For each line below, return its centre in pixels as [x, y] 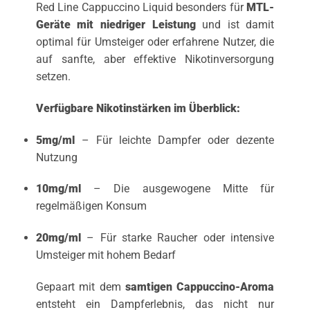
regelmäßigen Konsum [91, 206]
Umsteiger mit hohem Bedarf [106, 255]
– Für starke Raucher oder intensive [177, 238]
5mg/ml [55, 140]
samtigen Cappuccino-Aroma [200, 286]
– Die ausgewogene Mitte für [177, 189]
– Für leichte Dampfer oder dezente [174, 140]
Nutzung [56, 157]
